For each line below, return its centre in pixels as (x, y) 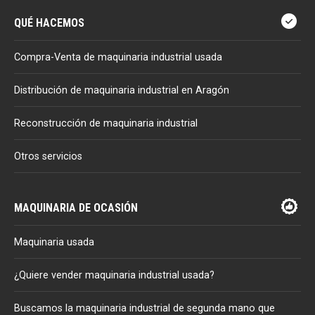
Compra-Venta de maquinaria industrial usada (118, 57)
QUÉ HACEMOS (49, 22)
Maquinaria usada (54, 242)
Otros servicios (48, 156)
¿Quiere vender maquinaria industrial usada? (114, 275)
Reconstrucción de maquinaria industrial (106, 123)
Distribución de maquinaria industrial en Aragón (122, 90)
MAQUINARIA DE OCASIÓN (76, 207)
